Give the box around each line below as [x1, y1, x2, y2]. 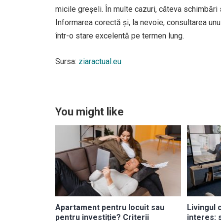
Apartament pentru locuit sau [55, 202, 164, 212]
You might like [55, 106, 124, 118]
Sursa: [55, 57, 78, 66]
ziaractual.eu [78, 57, 121, 66]
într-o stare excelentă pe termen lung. [55, 31, 184, 40]
